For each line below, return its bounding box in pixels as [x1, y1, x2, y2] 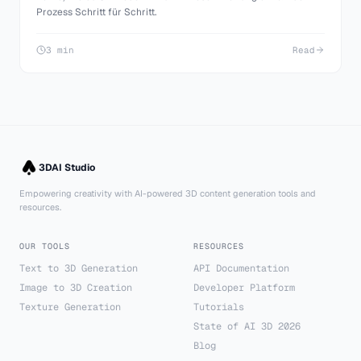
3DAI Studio [39, 161, 95, 174]
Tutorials [193, 301, 244, 313]
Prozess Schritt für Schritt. [36, 5, 156, 19]
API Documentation [193, 262, 289, 275]
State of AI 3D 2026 [193, 320, 301, 333]
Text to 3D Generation [19, 262, 138, 275]
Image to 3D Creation [19, 281, 132, 294]
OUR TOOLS [19, 241, 70, 251]
